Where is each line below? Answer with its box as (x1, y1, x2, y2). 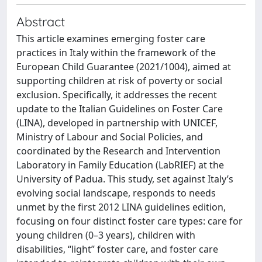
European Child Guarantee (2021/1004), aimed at (16, 60, 231, 73)
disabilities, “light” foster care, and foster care (16, 243, 218, 256)
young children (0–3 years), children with (16, 229, 195, 242)
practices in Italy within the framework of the (16, 46, 216, 59)
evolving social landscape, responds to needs (16, 187, 216, 199)
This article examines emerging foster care (16, 32, 205, 45)
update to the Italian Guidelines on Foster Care (16, 102, 223, 115)
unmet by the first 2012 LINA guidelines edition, (16, 201, 226, 213)
